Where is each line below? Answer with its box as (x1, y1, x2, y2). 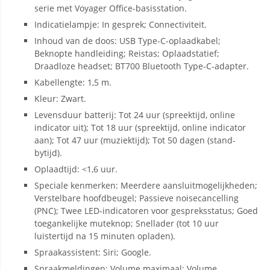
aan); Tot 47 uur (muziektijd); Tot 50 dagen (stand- (34, 134, 236, 146)
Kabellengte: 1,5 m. (34, 77, 111, 88)
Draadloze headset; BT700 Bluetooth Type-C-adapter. (34, 60, 249, 72)
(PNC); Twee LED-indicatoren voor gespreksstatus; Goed (34, 205, 258, 216)
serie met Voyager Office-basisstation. (34, 2, 187, 14)
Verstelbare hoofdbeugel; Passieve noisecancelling (34, 192, 239, 204)
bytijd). (34, 147, 62, 159)
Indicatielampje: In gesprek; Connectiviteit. (34, 19, 207, 30)
